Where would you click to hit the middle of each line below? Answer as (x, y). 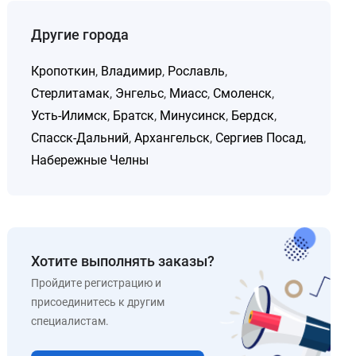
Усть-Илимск (70, 116)
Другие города (80, 35)
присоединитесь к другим (98, 302)
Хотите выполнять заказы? (123, 261)
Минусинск (193, 116)
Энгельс (140, 93)
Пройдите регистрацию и (97, 283)
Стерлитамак (71, 93)
